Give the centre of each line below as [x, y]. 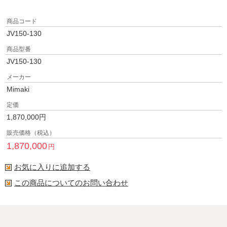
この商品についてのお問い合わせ [71, 183]
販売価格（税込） [31, 133]
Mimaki [19, 89]
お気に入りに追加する [52, 167]
